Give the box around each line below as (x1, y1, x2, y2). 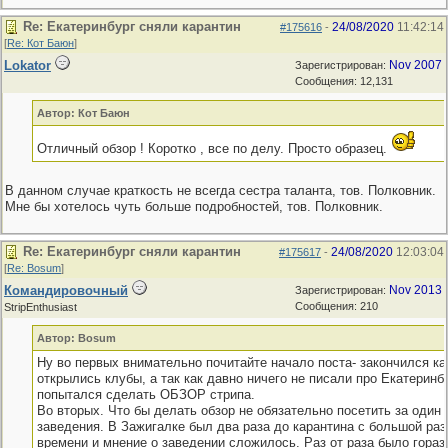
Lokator (4, 58, 51, 73)
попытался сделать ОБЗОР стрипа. (36, 387, 255, 402)
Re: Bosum (7, 262, 61, 274)
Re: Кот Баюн (7, 37, 74, 49)
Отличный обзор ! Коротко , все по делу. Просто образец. (36, 141, 391, 156)
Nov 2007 (389, 58, 442, 72)
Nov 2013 (389, 283, 442, 297)
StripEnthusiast (4, 301, 77, 313)
